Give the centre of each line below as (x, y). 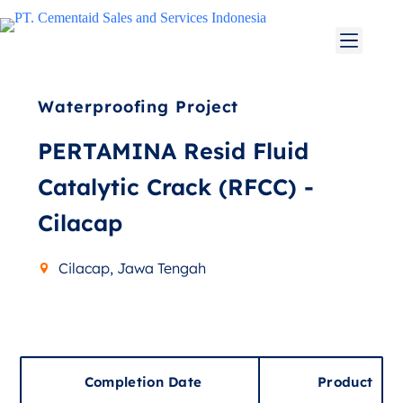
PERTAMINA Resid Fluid (174, 151)
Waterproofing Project (139, 107)
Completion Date (143, 382)
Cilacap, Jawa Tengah (132, 268)
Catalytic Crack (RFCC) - (176, 187)
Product (345, 382)
